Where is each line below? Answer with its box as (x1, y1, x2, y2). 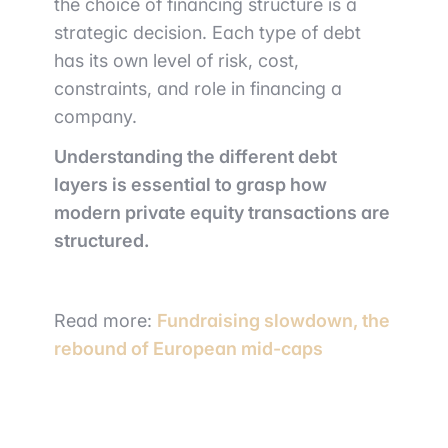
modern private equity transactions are (54, 202, 390, 224)
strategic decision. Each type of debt (54, 22, 361, 44)
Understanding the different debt (54, 146, 337, 168)
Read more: (54, 310, 157, 332)
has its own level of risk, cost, (54, 50, 299, 72)
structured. (54, 230, 149, 252)
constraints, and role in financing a (54, 78, 342, 100)
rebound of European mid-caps (54, 338, 323, 360)
